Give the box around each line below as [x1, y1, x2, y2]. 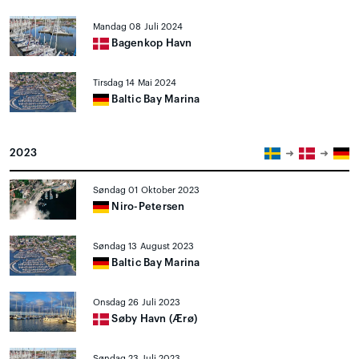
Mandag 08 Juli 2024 [93, 22, 184, 31]
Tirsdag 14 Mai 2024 [93, 79, 177, 87]
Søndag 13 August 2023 [93, 242, 195, 251]
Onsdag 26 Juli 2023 [93, 298, 181, 307]
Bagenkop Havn [109, 38, 192, 48]
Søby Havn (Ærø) [109, 313, 198, 324]
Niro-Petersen [109, 201, 185, 212]
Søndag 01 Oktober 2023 [93, 186, 200, 195]
